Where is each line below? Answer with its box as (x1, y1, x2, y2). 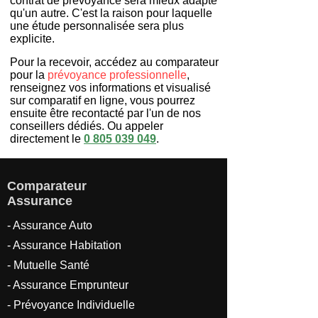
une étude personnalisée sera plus (10, 20, 184, 32)
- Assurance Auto (7, 219, 92, 231)
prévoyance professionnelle (48, 69, 187, 81)
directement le (10, 133, 84, 145)
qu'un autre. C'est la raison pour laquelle (10, 7, 212, 19)
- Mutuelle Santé (7, 259, 89, 271)
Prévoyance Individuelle (13, 299, 135, 311)
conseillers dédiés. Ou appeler (10, 120, 163, 132)
